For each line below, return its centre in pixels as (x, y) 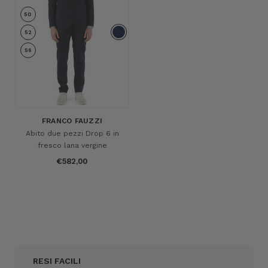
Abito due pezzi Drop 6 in (72, 133)
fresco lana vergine (72, 145)
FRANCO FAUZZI (72, 121)
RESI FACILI (57, 261)
